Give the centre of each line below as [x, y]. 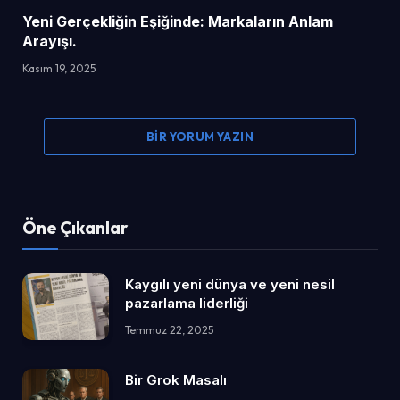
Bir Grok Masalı [176, 379]
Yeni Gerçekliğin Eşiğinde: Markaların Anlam [178, 22]
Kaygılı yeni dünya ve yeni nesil [230, 285]
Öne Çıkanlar [75, 228]
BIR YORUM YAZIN [200, 137]
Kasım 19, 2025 [59, 69]
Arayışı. [50, 42]
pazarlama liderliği [187, 304]
